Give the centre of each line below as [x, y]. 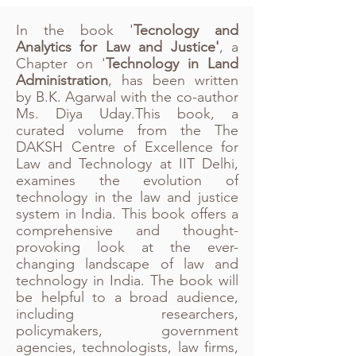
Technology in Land [172, 64]
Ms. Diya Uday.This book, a [127, 114]
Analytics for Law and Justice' [118, 47]
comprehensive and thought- [127, 230]
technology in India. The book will [127, 281]
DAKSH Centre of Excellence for [127, 147]
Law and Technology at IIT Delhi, [127, 164]
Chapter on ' [61, 64]
